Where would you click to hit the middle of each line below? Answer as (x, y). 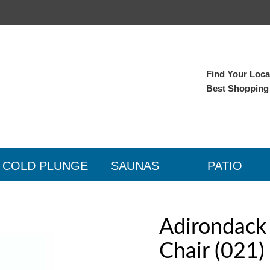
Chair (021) (212, 251)
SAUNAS (135, 166)
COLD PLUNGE (45, 166)
